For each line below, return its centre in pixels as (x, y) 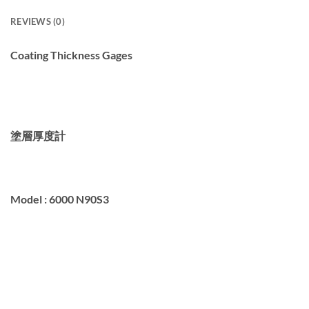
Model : (30, 199)
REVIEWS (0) (38, 22)
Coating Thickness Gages (71, 55)
